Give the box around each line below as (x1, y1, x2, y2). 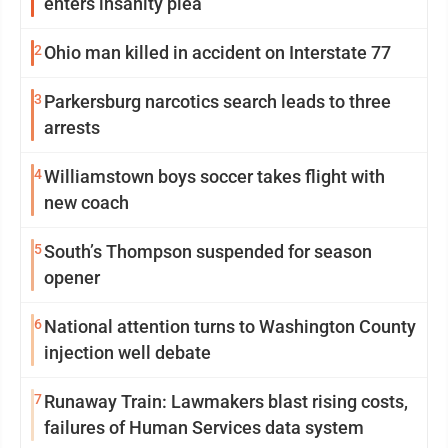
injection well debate (44, 342, 211, 363)
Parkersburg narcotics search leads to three (44, 91, 391, 112)
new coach (44, 192, 129, 213)
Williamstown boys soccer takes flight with (44, 166, 385, 187)
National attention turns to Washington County (44, 316, 416, 337)
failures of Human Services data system (44, 417, 364, 438)
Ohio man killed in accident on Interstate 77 (44, 42, 391, 63)
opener (44, 267, 100, 288)
